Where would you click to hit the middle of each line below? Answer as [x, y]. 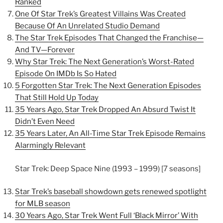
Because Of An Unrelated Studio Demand [87, 26]
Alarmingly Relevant [50, 145]
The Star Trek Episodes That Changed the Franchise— [109, 38]
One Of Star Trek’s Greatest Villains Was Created [100, 14]
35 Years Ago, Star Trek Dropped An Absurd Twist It [105, 110]
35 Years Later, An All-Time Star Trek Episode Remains [110, 133]
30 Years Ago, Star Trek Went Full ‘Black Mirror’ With [107, 216]
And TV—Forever [45, 50]
